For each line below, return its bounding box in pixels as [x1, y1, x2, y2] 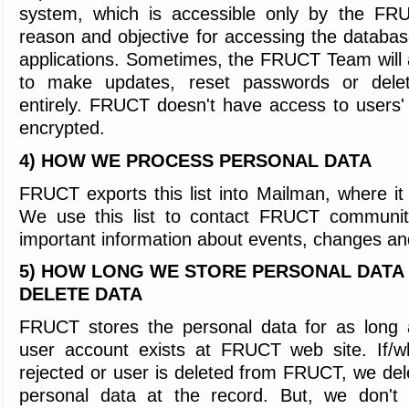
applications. [19, 48, 126, 69]
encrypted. [19, 117, 105, 138]
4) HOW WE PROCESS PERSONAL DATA [19, 150, 372, 171]
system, [19, 3, 83, 24]
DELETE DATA [19, 284, 142, 305]
